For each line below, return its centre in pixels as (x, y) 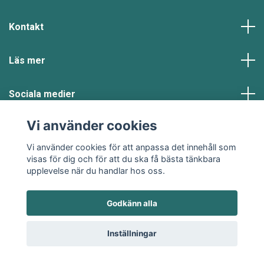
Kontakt (26, 27)
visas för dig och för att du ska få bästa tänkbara (123, 159)
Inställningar (132, 234)
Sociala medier (42, 94)
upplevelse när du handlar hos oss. (95, 170)
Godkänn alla (132, 203)
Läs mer (27, 60)
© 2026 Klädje (132, 176)
